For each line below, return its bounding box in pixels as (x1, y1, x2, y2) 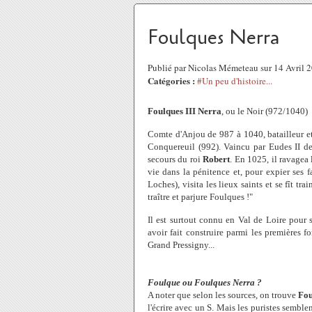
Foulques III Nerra (148, 106, 221, 116)
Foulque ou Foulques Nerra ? (148, 277, 262, 288)
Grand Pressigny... (148, 240, 214, 250)
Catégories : (148, 74, 195, 87)
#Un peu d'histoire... (197, 75, 272, 87)
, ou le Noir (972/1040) (221, 106, 308, 116)
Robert (203, 154, 231, 164)
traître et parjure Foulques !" (148, 192, 253, 202)
